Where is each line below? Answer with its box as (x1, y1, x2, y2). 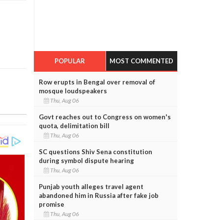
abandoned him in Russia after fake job (38, 191, 159, 199)
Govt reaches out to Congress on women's (38, 112, 171, 121)
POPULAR (54, 56, 85, 65)
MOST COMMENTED (110, 56, 174, 65)
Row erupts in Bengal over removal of (38, 78, 155, 86)
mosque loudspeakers (38, 86, 107, 95)
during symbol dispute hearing (38, 156, 134, 165)
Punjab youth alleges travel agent (38, 182, 143, 191)
